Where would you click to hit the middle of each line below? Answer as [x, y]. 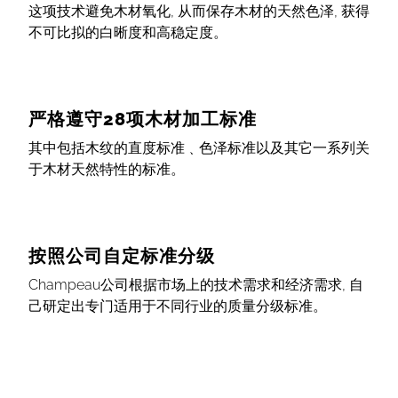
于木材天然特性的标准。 [106, 170]
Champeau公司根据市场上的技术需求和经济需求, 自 [195, 285]
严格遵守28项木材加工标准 [142, 119]
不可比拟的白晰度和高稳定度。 [127, 33]
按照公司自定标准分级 [121, 256]
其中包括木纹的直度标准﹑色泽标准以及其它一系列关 [199, 148]
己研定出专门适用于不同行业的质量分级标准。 [177, 306]
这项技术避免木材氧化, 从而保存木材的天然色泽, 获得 [199, 12]
